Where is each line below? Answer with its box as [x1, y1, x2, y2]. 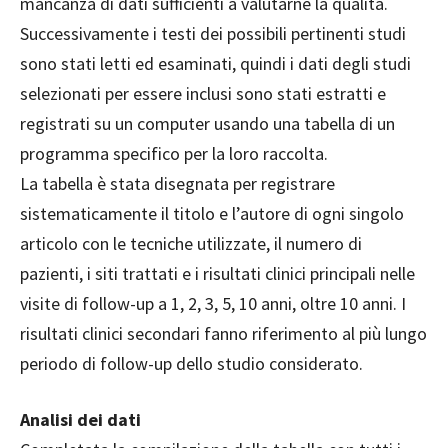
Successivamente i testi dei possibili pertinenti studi [20, 22, 406, 46]
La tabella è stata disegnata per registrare [20, 172, 335, 196]
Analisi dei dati [20, 408, 141, 432]
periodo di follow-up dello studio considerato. [20, 352, 363, 376]
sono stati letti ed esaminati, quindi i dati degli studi [20, 52, 411, 76]
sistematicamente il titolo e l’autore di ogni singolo [20, 202, 404, 226]
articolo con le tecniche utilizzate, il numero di [20, 232, 362, 256]
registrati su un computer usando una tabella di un [20, 112, 395, 136]
